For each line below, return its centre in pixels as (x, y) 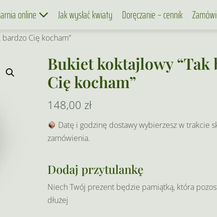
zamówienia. (69, 138)
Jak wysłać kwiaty (85, 15)
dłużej (58, 200)
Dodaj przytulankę (95, 169)
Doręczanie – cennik (152, 15)
